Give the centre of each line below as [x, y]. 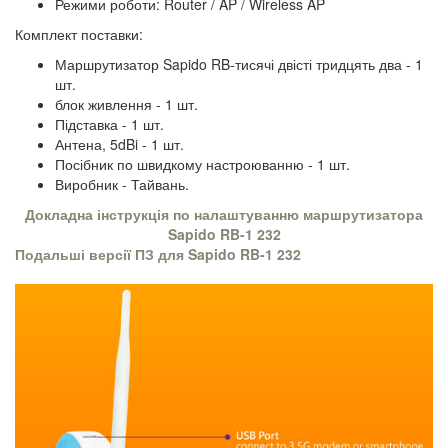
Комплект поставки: [79, 33]
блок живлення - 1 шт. [126, 103]
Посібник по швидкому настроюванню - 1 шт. [202, 163]
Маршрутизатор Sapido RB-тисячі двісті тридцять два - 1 [239, 63]
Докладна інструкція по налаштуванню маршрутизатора [224, 213]
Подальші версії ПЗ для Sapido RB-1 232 [158, 253]
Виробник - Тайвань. [122, 183]
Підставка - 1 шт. [109, 123]
